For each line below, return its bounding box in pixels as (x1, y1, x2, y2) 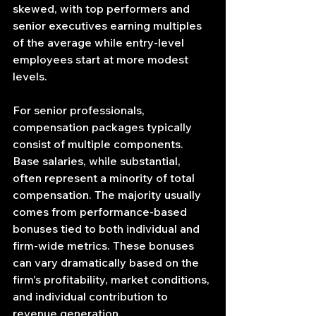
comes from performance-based (13, 205, 190, 219)
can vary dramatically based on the (13, 255, 202, 270)
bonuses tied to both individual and (13, 221, 202, 236)
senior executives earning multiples (13, 18, 205, 33)
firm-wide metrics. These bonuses (13, 238, 197, 253)
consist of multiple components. (13, 137, 186, 152)
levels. (13, 69, 47, 84)
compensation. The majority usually (13, 188, 204, 202)
